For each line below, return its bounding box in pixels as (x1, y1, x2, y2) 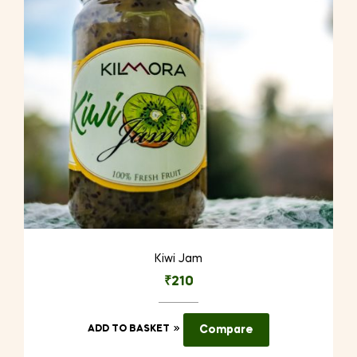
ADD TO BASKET (88, 324, 171, 334)
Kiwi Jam (155, 253, 202, 265)
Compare (199, 324, 253, 335)
